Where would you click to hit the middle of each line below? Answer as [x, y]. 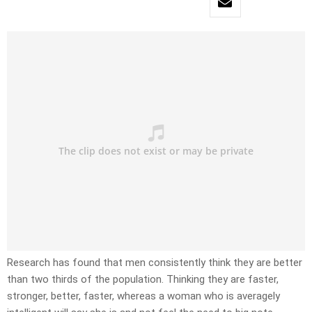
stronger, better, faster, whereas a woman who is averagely [143, 296]
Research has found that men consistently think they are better [155, 263]
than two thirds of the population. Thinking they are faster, [143, 280]
